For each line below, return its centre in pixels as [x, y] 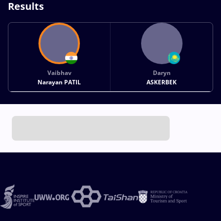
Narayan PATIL [59, 82]
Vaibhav [59, 73]
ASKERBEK [162, 82]
